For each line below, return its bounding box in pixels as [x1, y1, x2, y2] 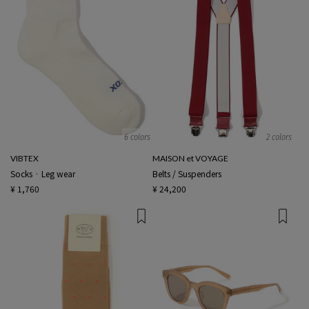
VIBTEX [10, 153, 39, 164]
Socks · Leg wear [10, 168, 75, 180]
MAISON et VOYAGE [152, 153, 228, 164]
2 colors [266, 132, 292, 143]
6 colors [123, 132, 150, 143]
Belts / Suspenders [152, 168, 221, 180]
